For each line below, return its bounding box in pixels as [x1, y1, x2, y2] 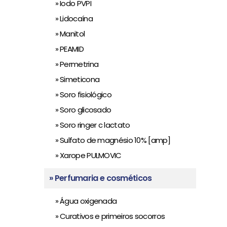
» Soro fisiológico [47, 89, 111, 100]
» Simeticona [47, 74, 100, 85]
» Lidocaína [47, 13, 93, 24]
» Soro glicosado [47, 104, 111, 115]
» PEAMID [47, 44, 84, 54]
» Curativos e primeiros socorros [47, 211, 165, 221]
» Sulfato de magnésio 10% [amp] [47, 135, 170, 145]
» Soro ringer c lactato [47, 120, 130, 130]
